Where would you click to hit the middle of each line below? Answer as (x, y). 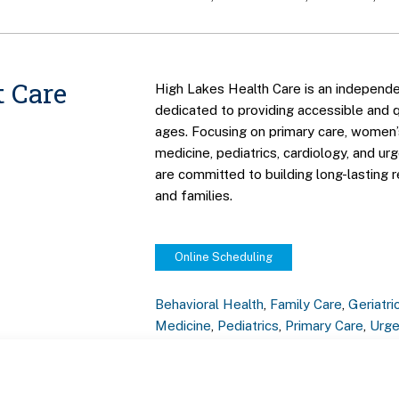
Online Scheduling (224, 256)
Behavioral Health (210, 304)
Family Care (306, 304)
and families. (194, 196)
